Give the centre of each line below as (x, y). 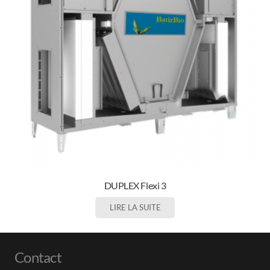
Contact (38, 257)
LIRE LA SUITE (135, 207)
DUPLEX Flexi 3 (135, 186)
